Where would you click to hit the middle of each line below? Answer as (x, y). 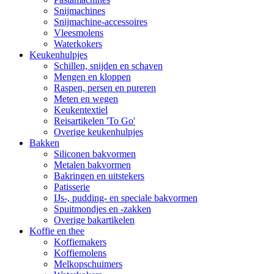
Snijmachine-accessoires (101, 21)
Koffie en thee (57, 231)
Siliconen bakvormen (95, 154)
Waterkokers (78, 43)
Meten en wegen (86, 98)
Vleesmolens (79, 32)
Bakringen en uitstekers (99, 176)
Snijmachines (80, 10)
